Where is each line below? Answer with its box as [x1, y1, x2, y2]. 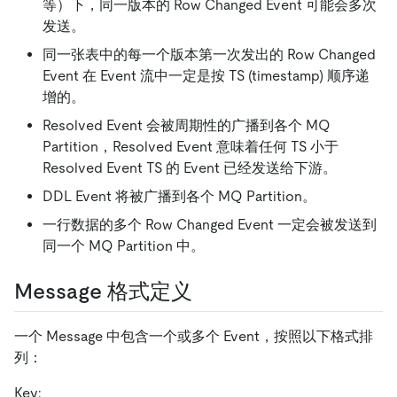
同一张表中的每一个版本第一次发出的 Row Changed [43, 45, 376, 63]
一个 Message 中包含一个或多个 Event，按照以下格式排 [14, 328, 373, 346]
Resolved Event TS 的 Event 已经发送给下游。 [43, 159, 337, 176]
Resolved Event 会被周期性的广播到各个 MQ [43, 116, 331, 134]
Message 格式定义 [14, 278, 192, 303]
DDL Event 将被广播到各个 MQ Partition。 [43, 187, 316, 205]
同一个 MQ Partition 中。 [43, 237, 205, 254]
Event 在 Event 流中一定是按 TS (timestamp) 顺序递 [43, 66, 370, 84]
